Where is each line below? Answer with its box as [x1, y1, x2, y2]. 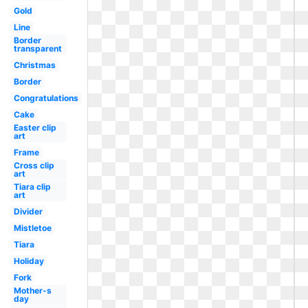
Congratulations [13, 93, 78, 103]
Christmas [13, 60, 56, 70]
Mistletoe [13, 223, 52, 233]
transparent [13, 43, 62, 54]
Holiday [13, 256, 44, 266]
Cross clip [13, 160, 54, 170]
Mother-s [13, 285, 52, 296]
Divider [13, 206, 43, 217]
